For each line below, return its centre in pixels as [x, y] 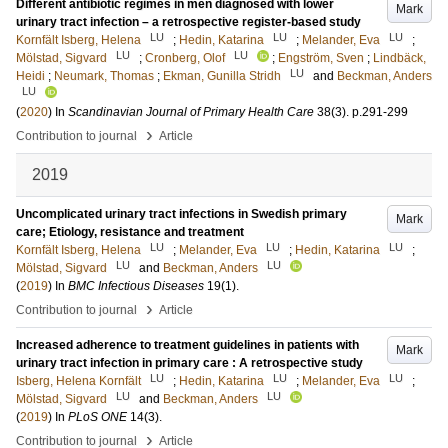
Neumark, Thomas [104, 76]
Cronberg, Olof [185, 58]
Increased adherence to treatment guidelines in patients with [187, 345]
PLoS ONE [97, 417]
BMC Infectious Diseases [136, 286]
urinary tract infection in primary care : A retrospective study [189, 363]
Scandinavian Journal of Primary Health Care [191, 112]
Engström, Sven [321, 58]
